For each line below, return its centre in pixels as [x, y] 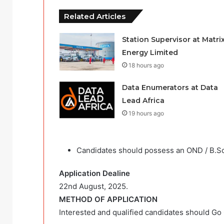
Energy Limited [150, 53]
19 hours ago [146, 113]
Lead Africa [143, 101]
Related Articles [95, 16]
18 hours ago [146, 65]
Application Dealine [95, 173]
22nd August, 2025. [93, 186]
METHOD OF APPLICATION [109, 199]
